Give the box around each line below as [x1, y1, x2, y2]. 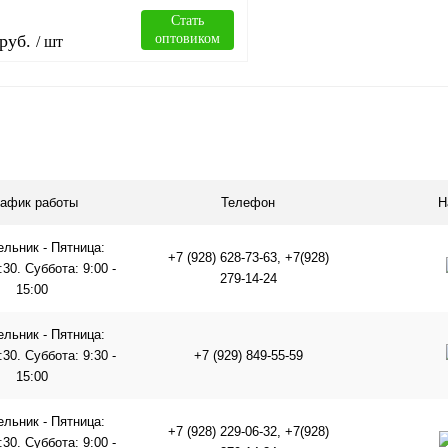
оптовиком [155, 31, 220, 46]
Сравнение [95, 169, 161, 184]
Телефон [221, 195, 275, 210]
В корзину [94, 115, 168, 132]
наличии [89, 223, 142, 238]
